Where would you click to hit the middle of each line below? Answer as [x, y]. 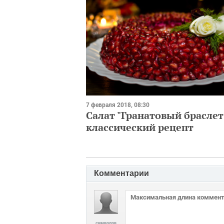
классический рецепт [140, 127]
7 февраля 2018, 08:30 [118, 105]
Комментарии [121, 173]
